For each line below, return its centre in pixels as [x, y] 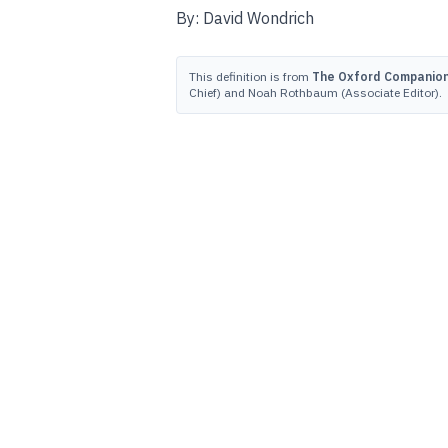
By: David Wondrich [245, 18]
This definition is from [250, 76]
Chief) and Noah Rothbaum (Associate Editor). [315, 92]
